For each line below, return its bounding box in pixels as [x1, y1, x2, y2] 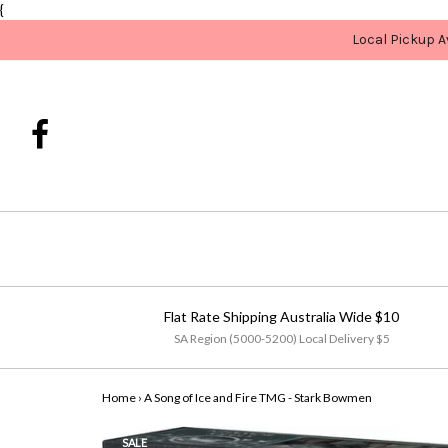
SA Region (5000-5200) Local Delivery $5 [173, 331, 390, 346]
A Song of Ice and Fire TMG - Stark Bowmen [143, 390, 372, 405]
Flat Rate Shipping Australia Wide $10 [164, 308, 399, 325]
